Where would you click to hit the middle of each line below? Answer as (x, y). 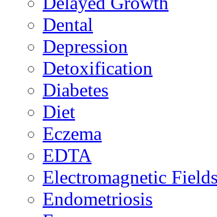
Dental (68, 25)
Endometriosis (98, 199)
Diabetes (76, 90)
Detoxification (98, 68)
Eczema (72, 134)
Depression (85, 46)
